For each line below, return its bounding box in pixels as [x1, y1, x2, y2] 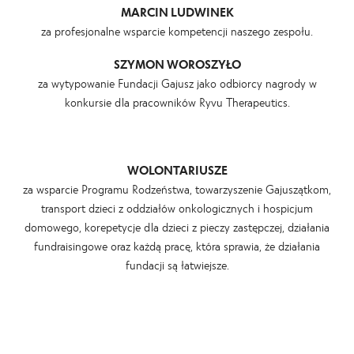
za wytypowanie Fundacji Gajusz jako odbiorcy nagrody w [37, 76, 317, 90]
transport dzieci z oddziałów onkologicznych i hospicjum [41, 201, 313, 216]
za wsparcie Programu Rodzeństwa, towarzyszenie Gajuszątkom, [23, 182, 331, 197]
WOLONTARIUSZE [126, 163, 228, 178]
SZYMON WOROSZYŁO [113, 57, 241, 71]
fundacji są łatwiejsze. [125, 258, 229, 273]
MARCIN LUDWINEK [120, 5, 234, 19]
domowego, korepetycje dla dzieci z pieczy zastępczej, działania [24, 220, 330, 235]
